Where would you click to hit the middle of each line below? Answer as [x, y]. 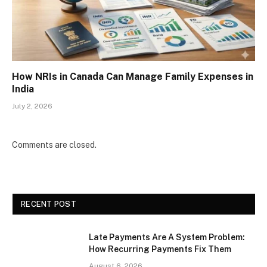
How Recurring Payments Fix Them [160, 249]
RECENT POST [49, 204]
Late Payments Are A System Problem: [167, 237]
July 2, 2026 [32, 106]
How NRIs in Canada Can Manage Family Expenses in [133, 76]
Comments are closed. [54, 145]
